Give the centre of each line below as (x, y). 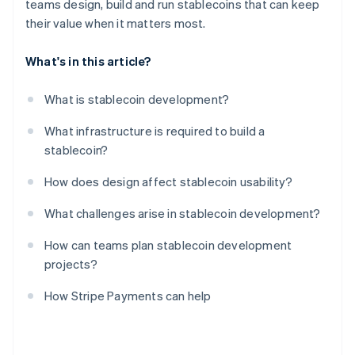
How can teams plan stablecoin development (168, 245)
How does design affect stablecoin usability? (168, 182)
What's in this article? (88, 61)
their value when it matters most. (116, 23)
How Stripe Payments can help (128, 296)
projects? (71, 264)
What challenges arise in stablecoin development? (183, 214)
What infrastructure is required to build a (155, 131)
